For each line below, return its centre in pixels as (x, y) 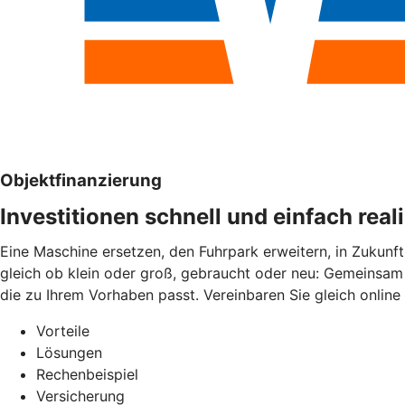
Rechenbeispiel (87, 375)
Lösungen (69, 353)
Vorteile (63, 331)
